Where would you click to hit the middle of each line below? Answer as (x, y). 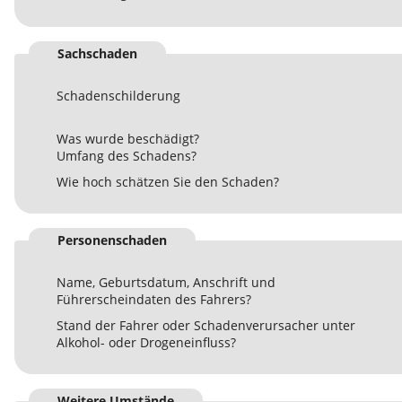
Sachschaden (97, 54)
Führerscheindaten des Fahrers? (154, 300)
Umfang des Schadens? (127, 156)
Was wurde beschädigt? (128, 139)
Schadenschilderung (118, 96)
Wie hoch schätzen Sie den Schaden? (168, 182)
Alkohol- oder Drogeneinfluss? (146, 343)
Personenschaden (112, 240)
